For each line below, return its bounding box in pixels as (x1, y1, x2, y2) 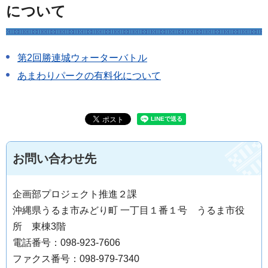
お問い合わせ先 (13, 151, 96, 165)
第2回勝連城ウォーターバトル (17, 53, 147, 63)
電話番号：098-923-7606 (13, 237, 120, 248)
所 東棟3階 (13, 221, 66, 232)
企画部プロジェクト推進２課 (13, 188, 137, 199)
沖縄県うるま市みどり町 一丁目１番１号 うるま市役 (13, 205, 245, 215)
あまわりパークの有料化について (17, 71, 161, 81)
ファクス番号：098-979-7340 (13, 253, 139, 264)
